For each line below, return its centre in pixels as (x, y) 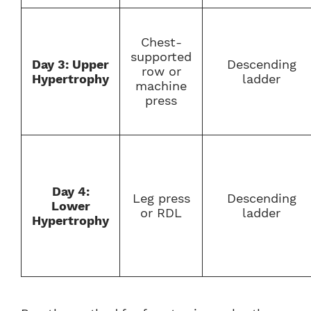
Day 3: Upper (70, 64)
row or (161, 71)
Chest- (161, 42)
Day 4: (70, 191)
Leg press (161, 198)
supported (161, 56)
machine (161, 85)
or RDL (161, 212)
